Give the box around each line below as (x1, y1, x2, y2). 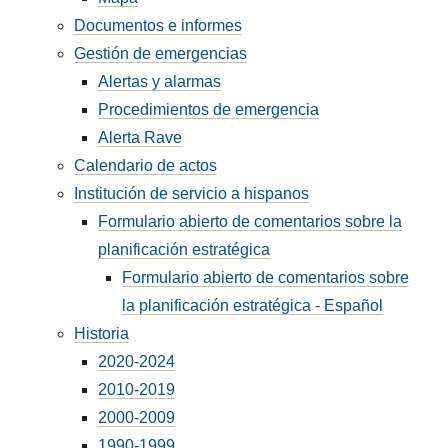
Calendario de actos (74, 157, 218, 174)
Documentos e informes (74, 17, 243, 34)
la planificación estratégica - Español (122, 297, 384, 314)
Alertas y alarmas (98, 73, 222, 90)
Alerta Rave (98, 129, 183, 146)
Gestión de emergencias (74, 45, 248, 62)
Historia (74, 325, 130, 342)
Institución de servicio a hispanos (74, 185, 310, 202)
